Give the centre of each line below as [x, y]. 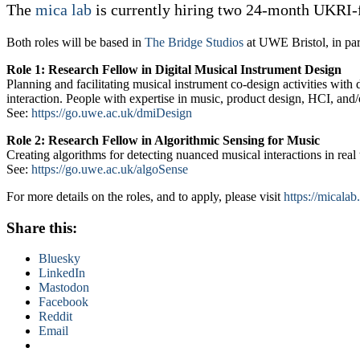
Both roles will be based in [76, 42]
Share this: [42, 227]
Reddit [55, 317]
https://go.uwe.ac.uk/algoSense [110, 169]
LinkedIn [62, 273]
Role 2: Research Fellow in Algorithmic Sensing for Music [163, 140]
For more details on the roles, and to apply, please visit [145, 196]
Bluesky [59, 259]
